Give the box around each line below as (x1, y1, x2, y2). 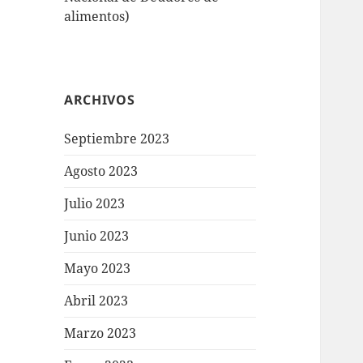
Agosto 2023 (64, 162, 139, 181)
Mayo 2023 (64, 259, 131, 278)
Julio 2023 (64, 194, 126, 213)
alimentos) (64, 7, 130, 26)
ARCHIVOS (64, 91, 135, 109)
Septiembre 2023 (64, 130, 170, 148)
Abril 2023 (64, 292, 129, 310)
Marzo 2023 (64, 324, 137, 343)
